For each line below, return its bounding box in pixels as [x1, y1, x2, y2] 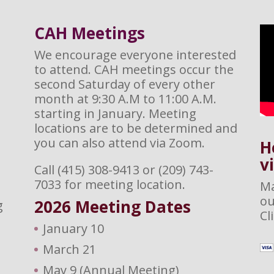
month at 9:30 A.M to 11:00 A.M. [34, 90, 217, 107]
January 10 [42, 220, 104, 237]
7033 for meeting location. [34, 176, 185, 193]
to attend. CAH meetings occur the [34, 61, 234, 78]
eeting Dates [89, 195, 191, 218]
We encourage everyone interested [34, 46, 236, 63]
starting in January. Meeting [34, 105, 196, 122]
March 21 [42, 240, 96, 257]
